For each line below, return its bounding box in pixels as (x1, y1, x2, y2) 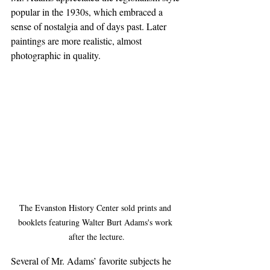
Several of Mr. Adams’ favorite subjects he (11, 254, 174, 268)
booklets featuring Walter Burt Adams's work (18, 216, 175, 228)
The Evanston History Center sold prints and (19, 202, 174, 214)
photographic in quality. (11, 48, 101, 61)
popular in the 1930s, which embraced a (11, 5, 165, 18)
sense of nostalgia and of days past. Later (11, 19, 169, 33)
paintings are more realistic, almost (11, 34, 144, 47)
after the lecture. (68, 231, 125, 243)
